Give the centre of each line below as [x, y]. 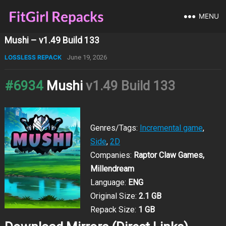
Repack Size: [114, 210]
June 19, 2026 [87, 57]
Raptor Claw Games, [169, 155]
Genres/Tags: [115, 128]
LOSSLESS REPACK [33, 57]
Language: [109, 182]
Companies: [112, 155]
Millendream [112, 169]
